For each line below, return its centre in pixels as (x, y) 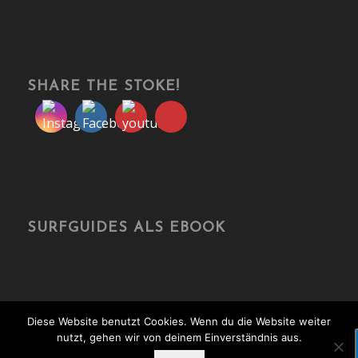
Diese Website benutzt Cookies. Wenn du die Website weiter (179, 321)
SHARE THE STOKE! (103, 86)
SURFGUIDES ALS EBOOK (126, 229)
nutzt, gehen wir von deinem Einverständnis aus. (179, 337)
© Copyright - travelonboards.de (96, 349)
